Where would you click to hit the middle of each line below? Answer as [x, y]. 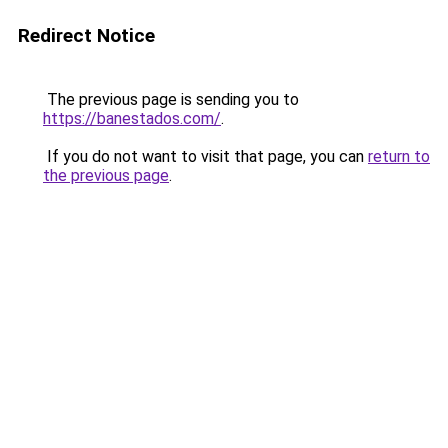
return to [399, 156]
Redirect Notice [86, 35]
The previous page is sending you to [171, 99]
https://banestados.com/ [132, 118]
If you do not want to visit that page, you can [205, 156]
